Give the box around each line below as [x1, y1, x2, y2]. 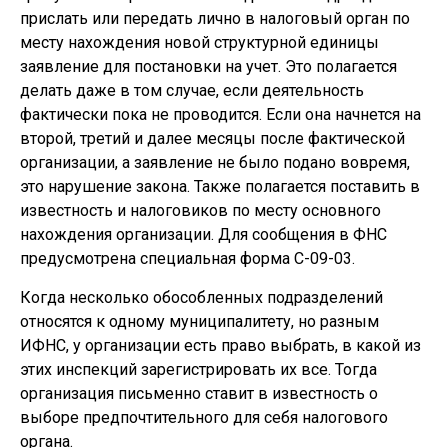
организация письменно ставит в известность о [20, 384, 378, 403]
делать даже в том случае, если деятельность [20, 81, 364, 100]
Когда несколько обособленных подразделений [20, 288, 383, 307]
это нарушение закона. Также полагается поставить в [20, 177, 420, 196]
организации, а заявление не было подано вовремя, [20, 153, 410, 172]
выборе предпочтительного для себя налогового [20, 408, 388, 427]
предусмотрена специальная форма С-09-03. [20, 249, 355, 268]
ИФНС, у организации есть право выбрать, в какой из [20, 336, 421, 355]
